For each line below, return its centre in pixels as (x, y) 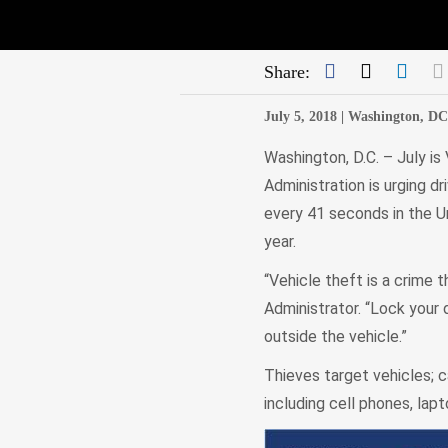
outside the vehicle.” (339, 336)
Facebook (373, 70)
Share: (286, 72)
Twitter (400, 70)
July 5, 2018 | (303, 116)
